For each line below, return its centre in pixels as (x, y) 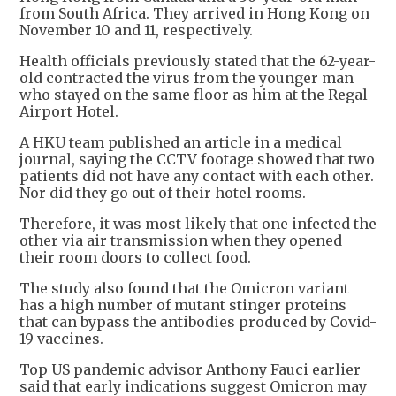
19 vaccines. (63, 338)
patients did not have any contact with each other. (197, 175)
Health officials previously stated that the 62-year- (198, 61)
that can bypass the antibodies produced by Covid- (198, 321)
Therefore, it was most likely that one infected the (198, 223)
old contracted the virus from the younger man (187, 77)
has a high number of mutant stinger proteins (183, 305)
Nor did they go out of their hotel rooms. (163, 192)
